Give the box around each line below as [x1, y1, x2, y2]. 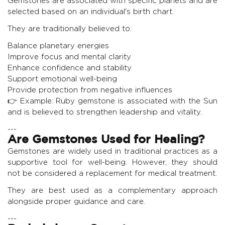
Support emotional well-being [8, 75, 117, 83]
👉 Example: [8, 97, 56, 105]
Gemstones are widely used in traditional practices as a [8, 147, 217, 155]
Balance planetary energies [8, 42, 109, 50]
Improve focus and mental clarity [8, 53, 131, 61]
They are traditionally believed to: [8, 25, 132, 33]
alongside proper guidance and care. [8, 197, 145, 205]
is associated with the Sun [115, 97, 218, 105]
